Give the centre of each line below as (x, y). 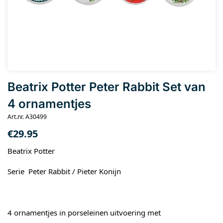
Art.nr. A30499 (27, 117)
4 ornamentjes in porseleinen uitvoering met (84, 213)
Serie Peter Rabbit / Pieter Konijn (64, 171)
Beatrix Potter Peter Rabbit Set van (107, 87)
